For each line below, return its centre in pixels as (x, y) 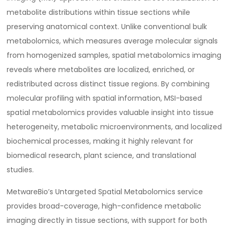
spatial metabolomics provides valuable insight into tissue (110, 113)
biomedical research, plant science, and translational (102, 156)
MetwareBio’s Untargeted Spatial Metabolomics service (105, 192)
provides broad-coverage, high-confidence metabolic (104, 206)
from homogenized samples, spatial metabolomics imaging (114, 55)
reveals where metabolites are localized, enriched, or (101, 70)
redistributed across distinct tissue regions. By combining (108, 84)
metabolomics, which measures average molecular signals (112, 41)
